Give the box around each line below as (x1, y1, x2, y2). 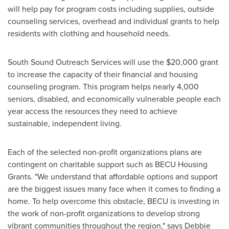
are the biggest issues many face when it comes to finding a (8, 183, 220, 195)
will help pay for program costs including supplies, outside (8, 3, 214, 15)
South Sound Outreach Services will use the (8, 56, 166, 68)
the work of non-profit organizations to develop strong (8, 208, 200, 219)
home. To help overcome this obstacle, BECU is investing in (8, 195, 219, 207)
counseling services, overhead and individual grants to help (8, 15, 219, 27)
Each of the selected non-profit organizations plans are (8, 146, 202, 158)
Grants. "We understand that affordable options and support (8, 171, 218, 182)
